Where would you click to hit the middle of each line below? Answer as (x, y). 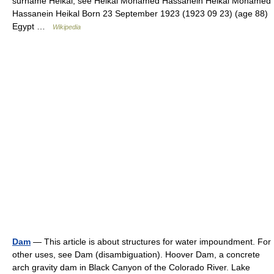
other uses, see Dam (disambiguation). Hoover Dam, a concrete (136, 255)
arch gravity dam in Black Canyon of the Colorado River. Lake (131, 268)
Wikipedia (67, 27)
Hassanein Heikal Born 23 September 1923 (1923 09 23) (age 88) (140, 14)
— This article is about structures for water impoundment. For (151, 242)
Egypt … (32, 27)
